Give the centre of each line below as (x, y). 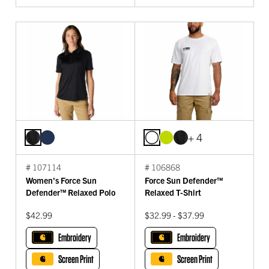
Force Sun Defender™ (184, 180)
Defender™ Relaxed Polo (71, 192)
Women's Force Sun (61, 180)
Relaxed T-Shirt (173, 192)
